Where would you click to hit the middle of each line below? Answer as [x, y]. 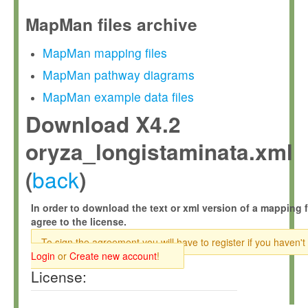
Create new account [113, 256]
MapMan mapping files [105, 53]
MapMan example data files [118, 97]
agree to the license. [79, 221]
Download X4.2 [103, 124]
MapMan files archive [111, 24]
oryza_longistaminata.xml [159, 152]
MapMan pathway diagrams [119, 75]
